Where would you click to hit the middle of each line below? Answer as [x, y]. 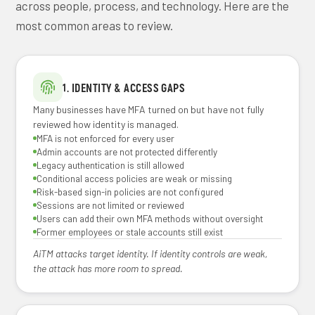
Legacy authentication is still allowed [111, 165]
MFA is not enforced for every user [106, 138]
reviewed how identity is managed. [106, 124]
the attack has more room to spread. [108, 268]
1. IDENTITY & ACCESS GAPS [124, 87]
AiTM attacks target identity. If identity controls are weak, [151, 253]
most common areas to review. [95, 25]
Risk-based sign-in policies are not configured [130, 192]
